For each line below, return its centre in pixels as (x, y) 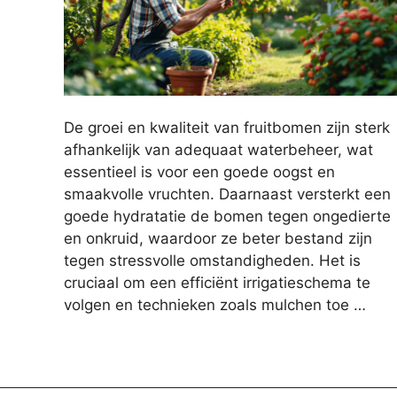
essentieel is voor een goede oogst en (199, 172)
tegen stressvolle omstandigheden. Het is (212, 261)
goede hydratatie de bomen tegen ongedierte (227, 217)
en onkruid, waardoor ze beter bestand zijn (218, 239)
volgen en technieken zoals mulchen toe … (215, 305)
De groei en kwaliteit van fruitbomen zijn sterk (227, 128)
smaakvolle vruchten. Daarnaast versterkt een (227, 195)
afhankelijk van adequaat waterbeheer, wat (218, 150)
